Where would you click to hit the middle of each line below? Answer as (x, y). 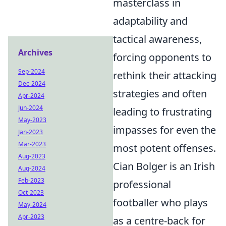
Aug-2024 (32, 168)
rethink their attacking (165, 75)
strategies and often (160, 94)
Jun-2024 (31, 108)
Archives (35, 52)
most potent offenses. (164, 148)
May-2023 (32, 120)
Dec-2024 (32, 83)
